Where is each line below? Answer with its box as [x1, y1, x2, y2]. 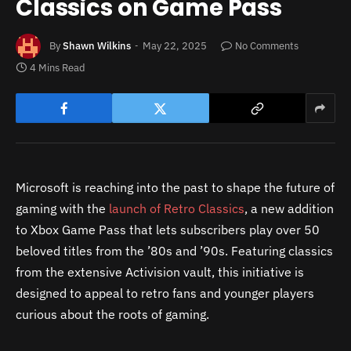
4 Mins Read [30, 61, 85, 75]
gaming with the [16, 201, 109, 217]
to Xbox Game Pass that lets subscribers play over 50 [16, 222, 320, 238]
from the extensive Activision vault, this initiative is [16, 264, 304, 280]
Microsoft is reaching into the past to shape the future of [16, 179, 335, 196]
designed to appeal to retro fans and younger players [16, 285, 314, 302]
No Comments [235, 38, 299, 52]
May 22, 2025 [143, 38, 207, 52]
